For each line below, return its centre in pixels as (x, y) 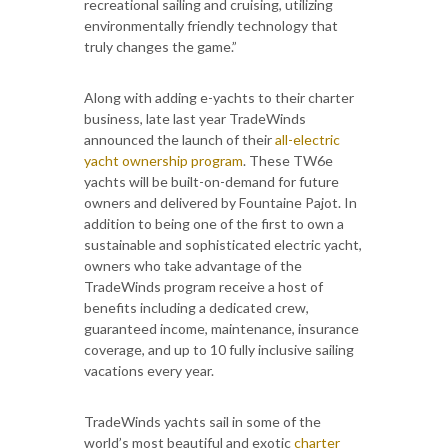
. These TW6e (288, 160)
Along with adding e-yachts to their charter (219, 97)
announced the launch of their (179, 139)
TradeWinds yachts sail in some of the (202, 421)
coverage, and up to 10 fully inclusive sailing (219, 349)
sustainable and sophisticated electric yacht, (223, 244)
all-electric (307, 139)
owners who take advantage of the (193, 265)
